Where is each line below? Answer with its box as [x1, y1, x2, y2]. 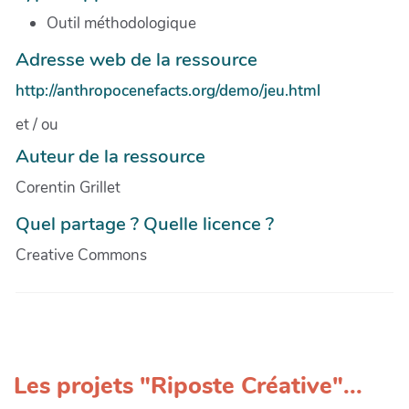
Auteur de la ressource [16, 143, 205, 170]
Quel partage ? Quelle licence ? [16, 211, 274, 237]
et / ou [16, 114, 58, 136]
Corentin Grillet [16, 177, 121, 199]
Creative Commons [16, 245, 147, 267]
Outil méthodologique [47, 13, 196, 35]
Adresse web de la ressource [16, 47, 257, 73]
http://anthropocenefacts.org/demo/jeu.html [16, 80, 320, 102]
